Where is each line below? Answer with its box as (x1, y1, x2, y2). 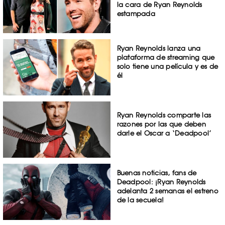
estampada (117, 9, 155, 18)
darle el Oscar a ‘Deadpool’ (117, 129, 212, 138)
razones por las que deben (117, 120, 206, 129)
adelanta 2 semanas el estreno (117, 186, 218, 195)
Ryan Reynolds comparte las (117, 111, 211, 120)
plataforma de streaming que (117, 53, 215, 62)
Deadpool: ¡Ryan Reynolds (117, 177, 206, 186)
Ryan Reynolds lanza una (117, 44, 201, 53)
